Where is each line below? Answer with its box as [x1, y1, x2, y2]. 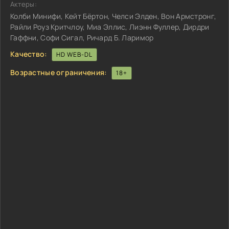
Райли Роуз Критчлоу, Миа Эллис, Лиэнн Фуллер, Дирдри [10, 22, 210, 32]
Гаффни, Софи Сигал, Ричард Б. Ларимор [10, 33, 154, 42]
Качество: [10, 49, 48, 59]
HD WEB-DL [56, 50, 93, 59]
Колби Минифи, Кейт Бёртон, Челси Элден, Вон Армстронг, [10, 11, 217, 21]
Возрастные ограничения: [10, 67, 107, 77]
